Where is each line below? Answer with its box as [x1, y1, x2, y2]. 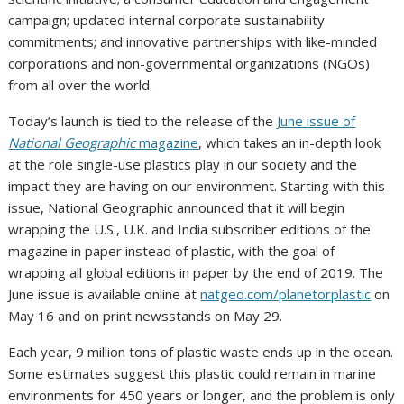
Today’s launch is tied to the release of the [8, 112, 278, 131]
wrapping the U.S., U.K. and [8, 220, 179, 239]
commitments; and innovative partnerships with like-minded [8, 32, 378, 51]
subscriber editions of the [207, 220, 372, 239]
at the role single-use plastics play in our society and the [8, 155, 358, 174]
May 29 [234, 307, 280, 326]
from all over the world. [8, 76, 153, 95]
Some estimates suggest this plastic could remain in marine [8, 364, 377, 383]
